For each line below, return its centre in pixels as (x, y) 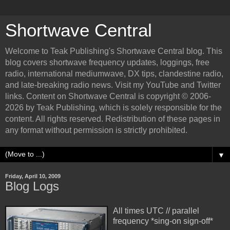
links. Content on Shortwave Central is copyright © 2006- (108, 96)
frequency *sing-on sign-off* (163, 221)
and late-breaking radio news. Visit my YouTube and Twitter (113, 85)
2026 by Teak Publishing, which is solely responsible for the (113, 108)
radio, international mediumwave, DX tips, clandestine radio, (114, 74)
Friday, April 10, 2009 (33, 176)
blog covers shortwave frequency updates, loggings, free (107, 62)
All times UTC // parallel (156, 210)
